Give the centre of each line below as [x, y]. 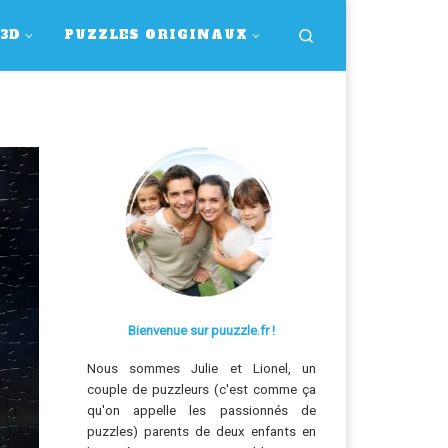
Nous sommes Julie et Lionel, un [201, 368]
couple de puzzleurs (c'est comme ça [201, 389]
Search [338, 33]
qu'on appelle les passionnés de [201, 410]
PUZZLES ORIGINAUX [156, 34]
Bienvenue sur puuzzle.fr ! [201, 331]
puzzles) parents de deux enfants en [201, 431]
